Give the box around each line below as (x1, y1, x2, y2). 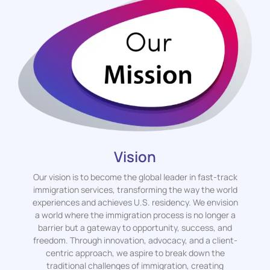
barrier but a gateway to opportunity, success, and (38, 222, 232, 234)
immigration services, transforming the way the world (33, 184, 237, 196)
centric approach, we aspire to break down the (45, 247, 225, 259)
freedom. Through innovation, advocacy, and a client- (33, 234, 237, 246)
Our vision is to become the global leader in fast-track (33, 171, 237, 183)
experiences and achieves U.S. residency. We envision (32, 196, 238, 209)
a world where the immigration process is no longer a (34, 209, 236, 221)
